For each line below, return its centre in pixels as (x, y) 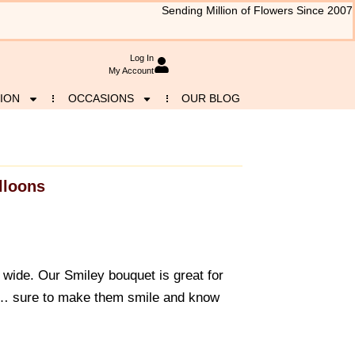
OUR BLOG (211, 98)
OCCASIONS (101, 98)
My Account (131, 71)
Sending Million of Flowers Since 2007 (257, 11)
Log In (141, 58)
